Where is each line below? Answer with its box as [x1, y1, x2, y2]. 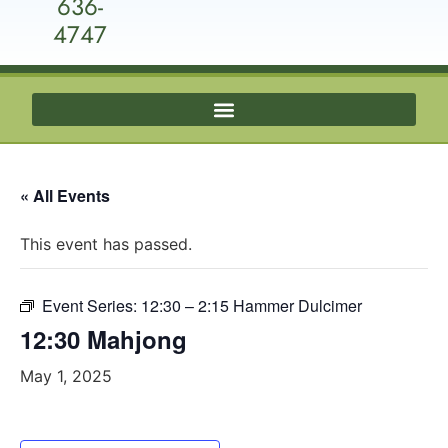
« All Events [20, 184, 110, 207]
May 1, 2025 [20, 366, 112, 386]
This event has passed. [20, 234, 192, 254]
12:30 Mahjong [20, 322, 187, 356]
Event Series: [42, 294, 141, 317]
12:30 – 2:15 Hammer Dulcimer [141, 294, 362, 317]
